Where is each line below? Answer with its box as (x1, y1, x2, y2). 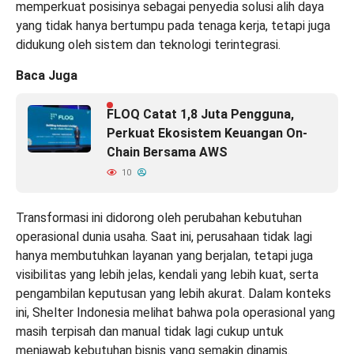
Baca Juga (16, 68, 77, 84)
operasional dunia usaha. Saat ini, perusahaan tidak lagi (16, 229, 312, 245)
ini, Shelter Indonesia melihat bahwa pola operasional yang (16, 305, 335, 321)
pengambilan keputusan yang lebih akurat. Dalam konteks (16, 286, 331, 302)
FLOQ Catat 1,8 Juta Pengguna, (107, 107, 294, 122)
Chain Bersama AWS (107, 145, 228, 160)
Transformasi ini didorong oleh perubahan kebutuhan (16, 210, 302, 226)
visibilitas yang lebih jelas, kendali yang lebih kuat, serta (16, 267, 318, 283)
